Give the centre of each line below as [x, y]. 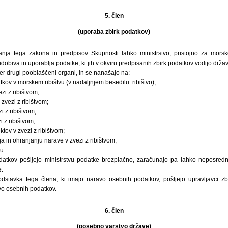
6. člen [114, 210]
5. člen [114, 16]
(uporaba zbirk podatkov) [114, 31]
